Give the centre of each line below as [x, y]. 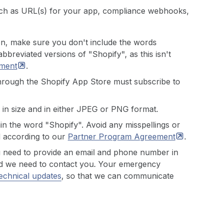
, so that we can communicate [118, 176]
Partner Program [101, 137]
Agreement [155, 137]
